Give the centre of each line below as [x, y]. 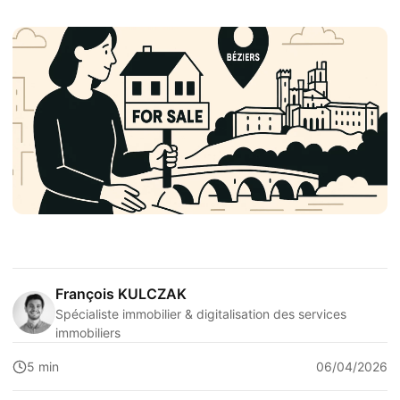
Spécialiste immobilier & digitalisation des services [201, 314]
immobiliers [88, 333]
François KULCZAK [121, 294]
